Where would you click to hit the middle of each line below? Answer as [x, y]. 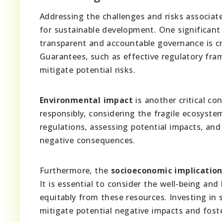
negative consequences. [87, 140]
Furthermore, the [75, 170]
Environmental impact [86, 100]
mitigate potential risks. [87, 70]
